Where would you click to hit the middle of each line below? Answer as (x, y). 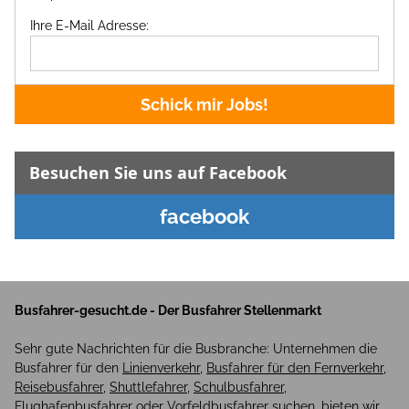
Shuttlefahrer (148, 388)
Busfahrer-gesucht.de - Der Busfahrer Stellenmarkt (168, 311)
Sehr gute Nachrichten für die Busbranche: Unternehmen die (196, 349)
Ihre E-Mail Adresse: (89, 25)
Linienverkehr (161, 368)
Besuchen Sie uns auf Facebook (158, 172)
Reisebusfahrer (59, 388)
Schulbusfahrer (239, 388)
